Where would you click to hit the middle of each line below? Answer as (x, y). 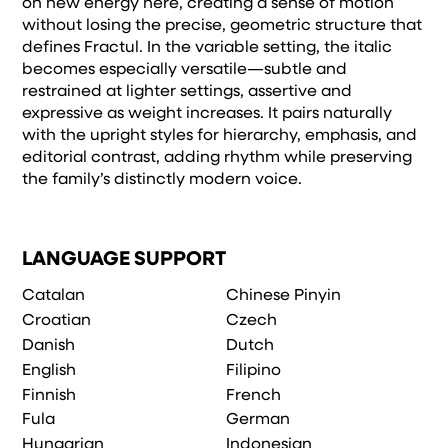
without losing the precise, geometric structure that (222, 25)
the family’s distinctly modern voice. (162, 179)
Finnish (49, 395)
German (258, 420)
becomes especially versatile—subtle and (185, 69)
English (49, 370)
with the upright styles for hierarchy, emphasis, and (220, 135)
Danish (49, 345)
